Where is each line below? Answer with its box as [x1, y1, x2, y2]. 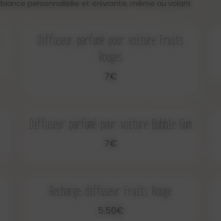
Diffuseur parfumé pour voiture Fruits [37, 31, 184, 48]
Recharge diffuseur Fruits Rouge [49, 182, 172, 199]
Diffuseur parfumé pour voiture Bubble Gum [30, 115, 191, 132]
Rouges [99, 48, 122, 65]
